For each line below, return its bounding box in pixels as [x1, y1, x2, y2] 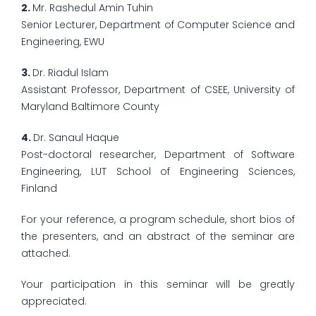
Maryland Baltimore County [21, 99, 159, 114]
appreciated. [21, 294, 87, 308]
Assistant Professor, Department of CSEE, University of [21, 83, 295, 97]
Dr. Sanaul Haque [33, 130, 119, 145]
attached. [21, 246, 71, 260]
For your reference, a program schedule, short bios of [21, 212, 295, 226]
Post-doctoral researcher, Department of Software [21, 147, 295, 162]
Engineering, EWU [21, 35, 104, 49]
